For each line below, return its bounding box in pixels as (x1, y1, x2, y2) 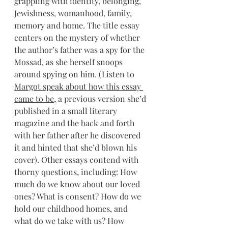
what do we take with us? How (14, 215, 126, 226)
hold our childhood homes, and (14, 203, 130, 214)
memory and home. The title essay (14, 20, 141, 31)
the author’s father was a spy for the (14, 44, 147, 55)
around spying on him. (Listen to (14, 69, 136, 79)
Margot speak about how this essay (14, 81, 143, 92)
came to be (14, 93, 54, 104)
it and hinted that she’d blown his (14, 142, 139, 153)
